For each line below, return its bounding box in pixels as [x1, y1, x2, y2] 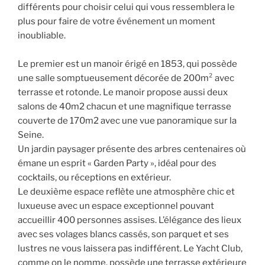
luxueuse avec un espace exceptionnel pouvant [18, 200, 214, 211]
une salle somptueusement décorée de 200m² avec [18, 72, 234, 83]
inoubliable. [18, 30, 66, 41]
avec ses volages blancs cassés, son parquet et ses [18, 228, 229, 240]
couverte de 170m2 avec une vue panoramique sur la [18, 115, 237, 126]
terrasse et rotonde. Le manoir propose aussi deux [18, 86, 228, 98]
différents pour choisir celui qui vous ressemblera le [18, 1, 235, 12]
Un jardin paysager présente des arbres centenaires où [18, 143, 246, 154]
